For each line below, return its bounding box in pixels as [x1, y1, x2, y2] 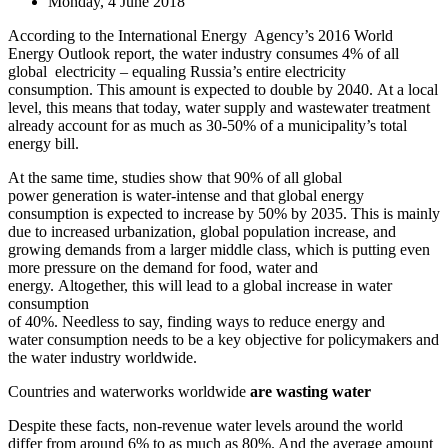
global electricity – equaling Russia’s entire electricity [8, 62, 346, 80]
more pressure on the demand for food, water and [8, 258, 318, 276]
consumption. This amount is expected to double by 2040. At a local [8, 80, 438, 98]
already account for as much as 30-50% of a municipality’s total [8, 116, 407, 134]
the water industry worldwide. [8, 348, 197, 366]
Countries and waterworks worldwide [8, 382, 250, 400]
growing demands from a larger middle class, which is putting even [8, 240, 430, 258]
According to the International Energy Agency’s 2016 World [8, 26, 393, 44]
